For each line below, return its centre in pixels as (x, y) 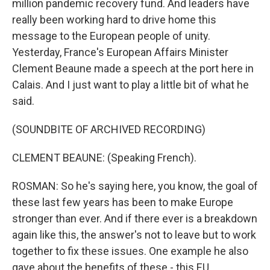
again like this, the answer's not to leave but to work (134, 235)
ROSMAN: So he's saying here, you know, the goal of (135, 186)
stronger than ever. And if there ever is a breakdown (135, 218)
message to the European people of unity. (111, 36)
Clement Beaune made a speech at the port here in (133, 68)
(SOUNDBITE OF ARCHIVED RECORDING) (109, 129)
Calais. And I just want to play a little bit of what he (130, 85)
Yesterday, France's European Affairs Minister (120, 52)
